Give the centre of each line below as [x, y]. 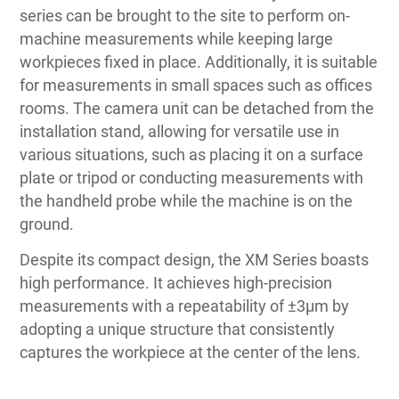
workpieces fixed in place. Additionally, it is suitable [199, 61]
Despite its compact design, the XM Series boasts [195, 259]
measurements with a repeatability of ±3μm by [185, 305]
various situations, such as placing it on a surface [192, 154]
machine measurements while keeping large [177, 38]
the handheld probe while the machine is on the [187, 200]
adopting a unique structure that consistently [178, 329]
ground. [47, 224]
